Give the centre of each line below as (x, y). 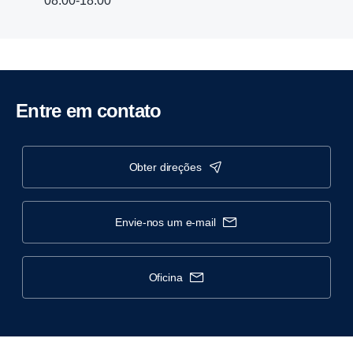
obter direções (169, 167)
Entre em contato (95, 111)
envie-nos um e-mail (169, 222)
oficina (170, 277)
